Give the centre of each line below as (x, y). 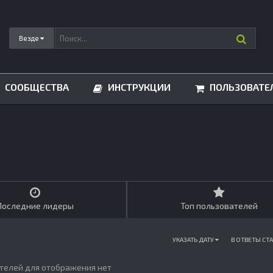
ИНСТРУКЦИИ (138, 87)
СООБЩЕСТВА (36, 87)
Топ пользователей (219, 206)
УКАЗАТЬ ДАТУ (194, 239)
